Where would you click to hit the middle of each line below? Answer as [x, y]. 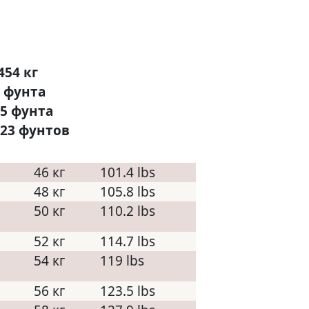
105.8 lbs [128, 192]
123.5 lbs [128, 291]
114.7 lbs [128, 241]
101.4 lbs [128, 172]
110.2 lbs [128, 211]
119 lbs [122, 261]
